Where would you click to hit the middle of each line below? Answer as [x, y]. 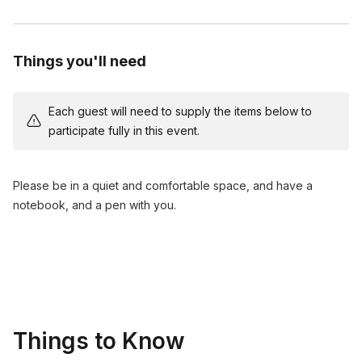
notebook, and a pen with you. [95, 205]
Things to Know [99, 341]
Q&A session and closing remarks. [119, 40]
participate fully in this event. [124, 131]
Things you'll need [80, 61]
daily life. [53, 18]
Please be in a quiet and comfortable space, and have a [163, 186]
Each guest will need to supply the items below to [180, 112]
